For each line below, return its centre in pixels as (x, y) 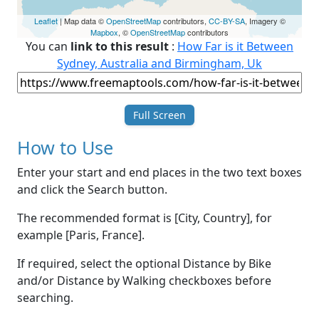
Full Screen (159, 115)
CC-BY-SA (226, 21)
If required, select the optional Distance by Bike (144, 264)
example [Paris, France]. (81, 235)
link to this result (120, 47)
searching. (45, 298)
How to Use (65, 148)
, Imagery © (265, 21)
